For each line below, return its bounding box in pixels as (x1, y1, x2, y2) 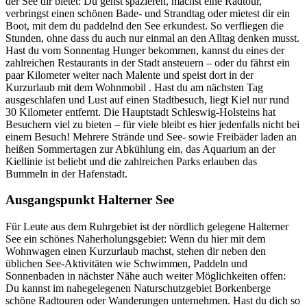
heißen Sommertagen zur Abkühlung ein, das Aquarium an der (5, 143, 275, 155)
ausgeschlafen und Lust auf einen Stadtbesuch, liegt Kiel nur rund (5, 93, 289, 106)
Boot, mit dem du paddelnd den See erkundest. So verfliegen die (5, 19, 284, 32)
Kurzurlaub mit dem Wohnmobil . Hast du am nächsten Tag (5, 81, 263, 93)
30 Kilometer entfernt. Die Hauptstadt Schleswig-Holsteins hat (5, 106, 275, 118)
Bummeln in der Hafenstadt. (5, 167, 127, 180)
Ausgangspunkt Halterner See (5, 193, 174, 208)
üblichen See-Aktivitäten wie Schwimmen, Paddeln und (5, 258, 247, 270)
